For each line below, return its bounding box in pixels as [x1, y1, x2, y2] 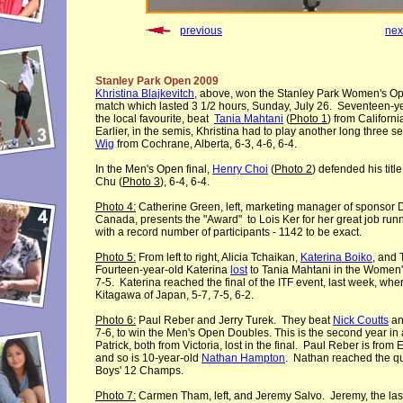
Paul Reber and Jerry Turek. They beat [136, 314, 333, 327]
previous [180, 24, 222, 37]
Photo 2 [274, 163, 312, 175]
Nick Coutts [333, 314, 389, 327]
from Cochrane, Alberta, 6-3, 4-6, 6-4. [114, 138, 297, 150]
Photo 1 [290, 112, 327, 125]
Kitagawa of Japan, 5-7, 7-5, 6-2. [95, 289, 254, 301]
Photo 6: [95, 314, 136, 327]
